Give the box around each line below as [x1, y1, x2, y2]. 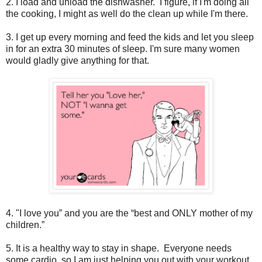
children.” [6, 219, 44, 230]
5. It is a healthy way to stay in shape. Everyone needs [6, 243, 232, 253]
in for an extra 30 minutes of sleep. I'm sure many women [6, 43, 240, 54]
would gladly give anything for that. [6, 55, 149, 65]
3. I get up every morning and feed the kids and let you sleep [6, 32, 254, 42]
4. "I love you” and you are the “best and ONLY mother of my [6, 208, 253, 218]
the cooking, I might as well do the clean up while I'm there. [6, 8, 248, 19]
